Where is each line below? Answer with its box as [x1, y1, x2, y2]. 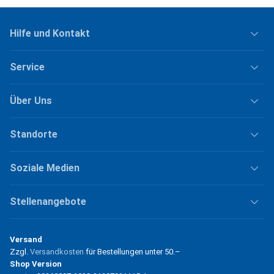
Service [10, 61, 45, 73]
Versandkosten [30, 246, 84, 256]
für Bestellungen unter [84, 246, 165, 256]
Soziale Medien [10, 161, 80, 174]
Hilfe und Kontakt [10, 27, 90, 39]
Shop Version [10, 259, 62, 268]
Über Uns [10, 94, 52, 106]
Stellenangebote [10, 195, 86, 207]
